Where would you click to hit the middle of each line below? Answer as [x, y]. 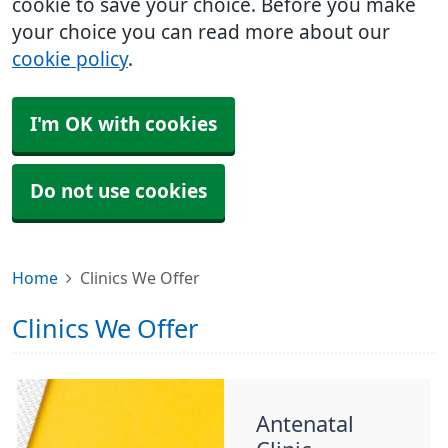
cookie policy [70, 59]
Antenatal [305, 424]
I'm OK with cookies [123, 124]
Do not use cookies [118, 191]
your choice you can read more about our [201, 32]
